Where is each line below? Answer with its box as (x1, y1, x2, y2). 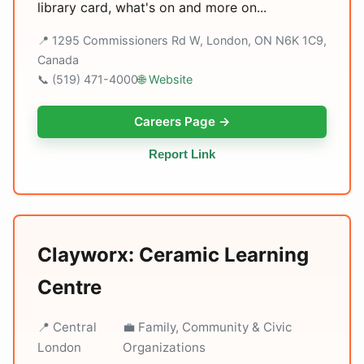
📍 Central (37, 319, 97, 335)
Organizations (122, 340, 206, 355)
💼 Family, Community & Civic (122, 319, 292, 335)
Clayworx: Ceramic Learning (37, 243, 309, 266)
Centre (37, 275, 102, 299)
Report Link (149, 147, 215, 161)
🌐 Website (138, 72, 193, 86)
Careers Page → (133, 114, 231, 129)
